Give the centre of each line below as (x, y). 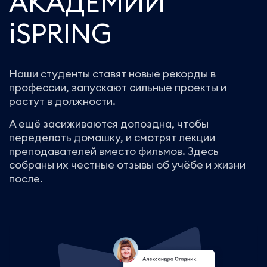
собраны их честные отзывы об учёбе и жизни (127, 165)
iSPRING (60, 33)
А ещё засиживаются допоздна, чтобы (109, 124)
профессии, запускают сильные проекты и (118, 87)
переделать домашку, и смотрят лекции (112, 137)
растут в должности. (62, 101)
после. (26, 178)
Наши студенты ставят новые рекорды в (112, 74)
